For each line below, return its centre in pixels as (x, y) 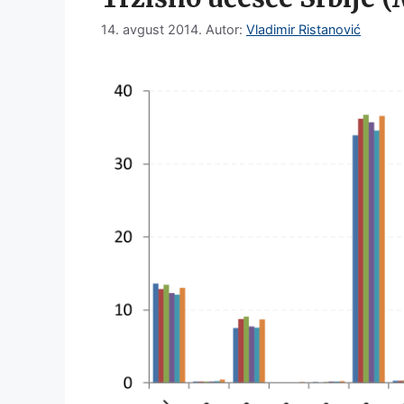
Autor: (226, 30)
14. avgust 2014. (151, 30)
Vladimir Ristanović (303, 30)
